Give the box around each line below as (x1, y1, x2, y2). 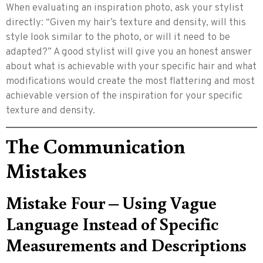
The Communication (6, 131, 186, 159)
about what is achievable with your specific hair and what (6, 60, 257, 73)
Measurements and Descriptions (6, 232, 247, 256)
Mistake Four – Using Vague (6, 190, 217, 214)
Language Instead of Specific (6, 211, 218, 235)
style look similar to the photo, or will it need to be (6, 31, 230, 44)
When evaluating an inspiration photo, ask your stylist (6, 1, 244, 15)
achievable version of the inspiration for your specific (6, 89, 242, 103)
